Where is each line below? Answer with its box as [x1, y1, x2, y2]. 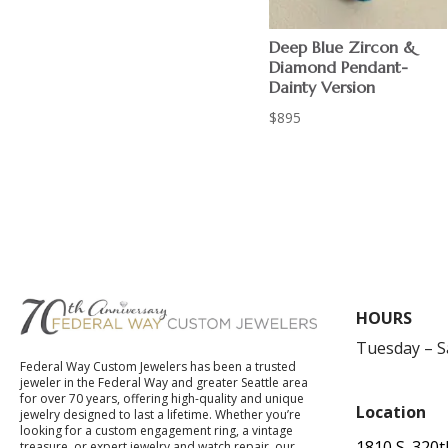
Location [355, 401, 426, 424]
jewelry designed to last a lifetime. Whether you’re [20, 406, 302, 424]
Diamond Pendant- [268, 56, 408, 77]
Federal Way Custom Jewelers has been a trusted [20, 358, 297, 376]
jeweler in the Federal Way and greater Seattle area [20, 374, 309, 392]
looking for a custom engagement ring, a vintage [20, 422, 294, 440]
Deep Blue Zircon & [268, 36, 416, 57]
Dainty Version [268, 76, 375, 97]
